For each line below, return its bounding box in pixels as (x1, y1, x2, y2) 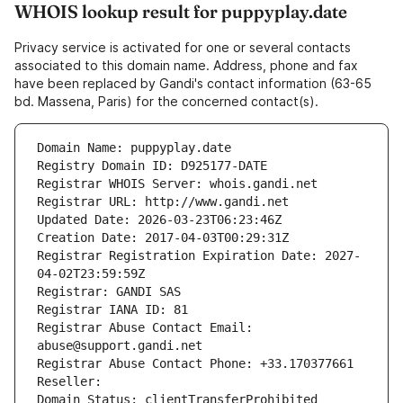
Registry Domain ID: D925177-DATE (37, 158, 267, 174)
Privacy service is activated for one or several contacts (14, 40, 351, 56)
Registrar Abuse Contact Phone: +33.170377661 (37, 356, 354, 372)
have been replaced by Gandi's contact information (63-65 (14, 76, 372, 92)
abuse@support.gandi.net (37, 338, 202, 354)
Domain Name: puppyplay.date (37, 140, 231, 156)
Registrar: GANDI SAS (37, 284, 181, 300)
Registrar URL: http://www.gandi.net (37, 194, 289, 210)
